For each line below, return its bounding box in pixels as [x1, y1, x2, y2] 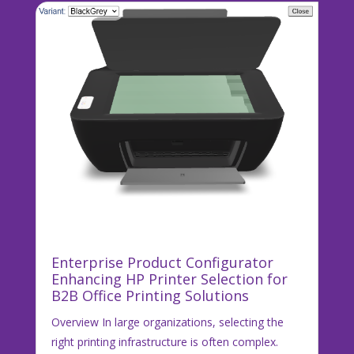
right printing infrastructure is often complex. [51, 334, 278, 350]
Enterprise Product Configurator [51, 253, 273, 273]
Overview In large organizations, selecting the [51, 314, 284, 330]
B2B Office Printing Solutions [51, 286, 249, 306]
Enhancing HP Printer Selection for [51, 269, 288, 289]
